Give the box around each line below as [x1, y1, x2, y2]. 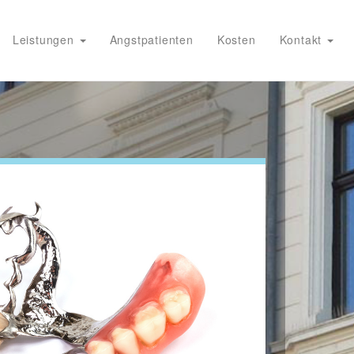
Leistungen [12, 32, 78, 47]
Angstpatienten [109, 32, 194, 47]
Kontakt [279, 32, 326, 47]
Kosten [217, 32, 256, 47]
